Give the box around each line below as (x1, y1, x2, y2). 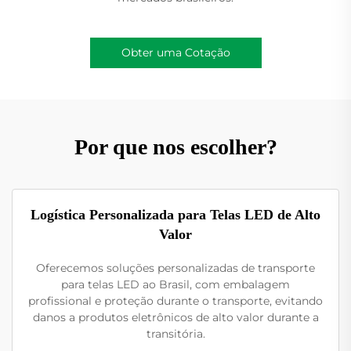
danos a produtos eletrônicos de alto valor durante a (32, 309, 319, 324)
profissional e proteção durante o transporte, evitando (28, 293, 323, 308)
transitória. (146, 326, 205, 341)
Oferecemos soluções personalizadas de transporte (36, 260, 315, 275)
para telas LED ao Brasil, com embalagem (61, 277, 290, 291)
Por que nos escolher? (74, 134, 277, 159)
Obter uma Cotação (121, 45, 230, 60)
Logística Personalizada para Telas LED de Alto (31, 206, 320, 223)
